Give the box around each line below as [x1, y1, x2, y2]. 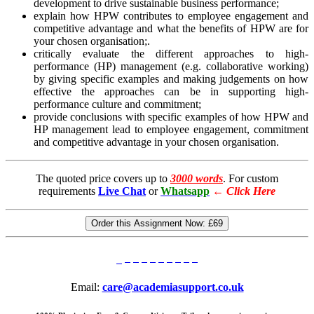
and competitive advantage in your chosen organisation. [34, 136, 279, 149]
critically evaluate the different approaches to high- [34, 48, 308, 60]
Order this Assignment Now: [91, 218, 208, 229]
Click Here [226, 185, 275, 198]
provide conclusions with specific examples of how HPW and [34, 111, 308, 123]
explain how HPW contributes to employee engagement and [34, 10, 308, 22]
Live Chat [98, 185, 146, 198]
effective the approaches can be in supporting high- [34, 86, 308, 98]
